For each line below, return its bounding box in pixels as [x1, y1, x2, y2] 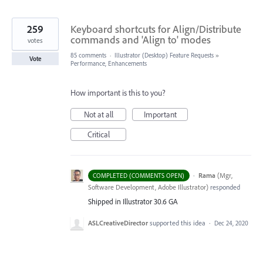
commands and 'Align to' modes [70, 33, 211, 47]
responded [208, 183, 240, 192]
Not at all [83, 109, 113, 120]
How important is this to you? [70, 87, 166, 99]
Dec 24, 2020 [214, 219, 248, 228]
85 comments [70, 51, 106, 60]
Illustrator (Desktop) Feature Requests [114, 51, 214, 60]
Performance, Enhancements [70, 59, 147, 68]
